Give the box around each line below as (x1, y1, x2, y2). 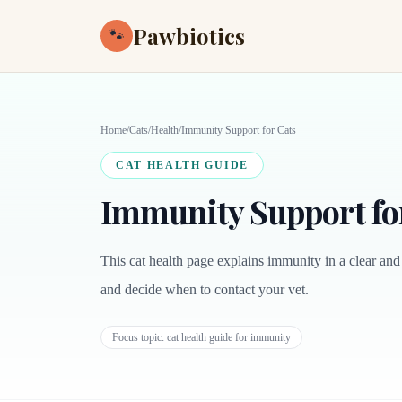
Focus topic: (112, 331, 167, 344)
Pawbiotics (133, 22, 245, 50)
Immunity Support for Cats (181, 124, 296, 136)
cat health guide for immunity (167, 331, 291, 344)
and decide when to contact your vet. (100, 282, 309, 297)
